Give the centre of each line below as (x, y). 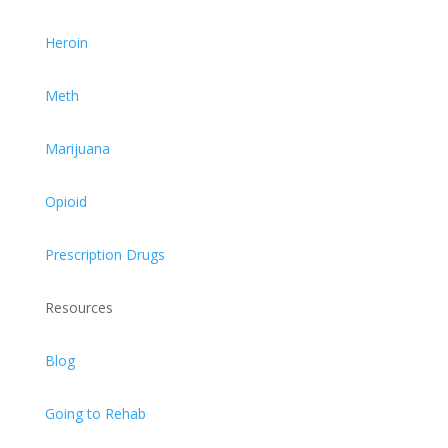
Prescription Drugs (104, 255)
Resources (78, 308)
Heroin (66, 43)
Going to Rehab (95, 414)
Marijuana (77, 149)
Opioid (65, 202)
